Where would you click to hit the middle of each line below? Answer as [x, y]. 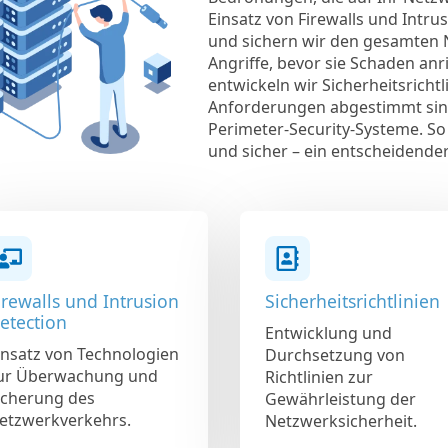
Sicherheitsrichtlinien [352, 300]
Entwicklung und [328, 332]
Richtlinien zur [319, 376]
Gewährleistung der [340, 398]
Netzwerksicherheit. [341, 420]
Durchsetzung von [335, 354]
